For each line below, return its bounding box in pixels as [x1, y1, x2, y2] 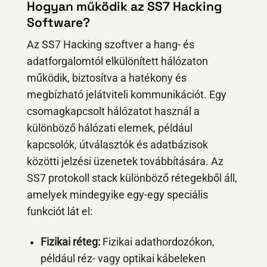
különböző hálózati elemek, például [27, 122, 193, 135]
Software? [27, 14, 90, 30]
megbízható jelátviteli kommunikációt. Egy [27, 89, 226, 101]
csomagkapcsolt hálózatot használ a [27, 105, 200, 118]
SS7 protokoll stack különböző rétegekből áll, [27, 172, 237, 185]
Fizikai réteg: [40, 236, 100, 249]
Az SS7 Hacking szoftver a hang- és [27, 39, 194, 51]
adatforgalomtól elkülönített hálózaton [27, 55, 208, 68]
